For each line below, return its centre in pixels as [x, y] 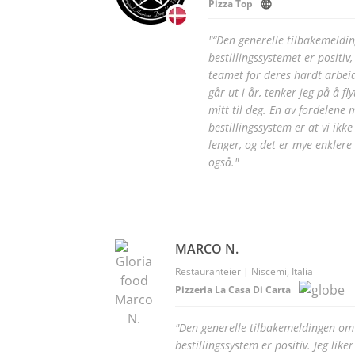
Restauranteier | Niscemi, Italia [244, 271]
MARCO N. [207, 249]
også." [223, 162]
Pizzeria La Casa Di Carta [233, 290]
